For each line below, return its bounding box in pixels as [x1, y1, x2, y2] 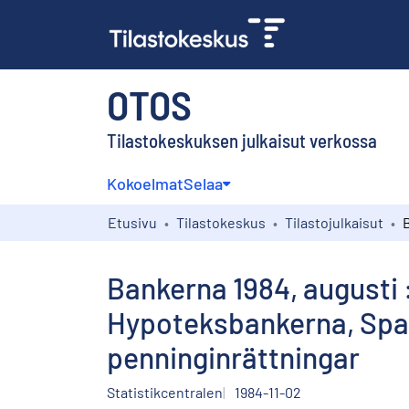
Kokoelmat [107, 173, 184, 194]
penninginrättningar [107, 339, 360, 374]
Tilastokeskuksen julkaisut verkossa [107, 128, 377, 152]
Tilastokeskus [176, 213, 266, 231]
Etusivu [108, 213, 157, 231]
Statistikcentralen [107, 383, 223, 401]
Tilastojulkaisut [285, 213, 383, 231]
